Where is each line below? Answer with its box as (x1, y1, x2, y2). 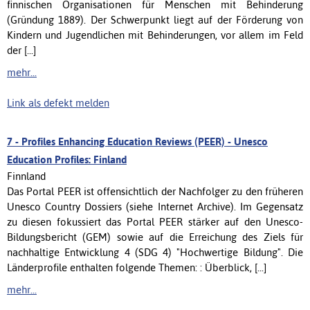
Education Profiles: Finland (7, 153, 127, 165)
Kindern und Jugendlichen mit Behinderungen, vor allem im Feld (7, 28, 303, 41)
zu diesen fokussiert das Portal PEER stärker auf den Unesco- (7, 215, 303, 228)
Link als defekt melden (7, 96, 109, 109)
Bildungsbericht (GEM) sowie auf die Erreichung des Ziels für (7, 230, 303, 243)
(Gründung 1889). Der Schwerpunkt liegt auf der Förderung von (7, 13, 303, 26)
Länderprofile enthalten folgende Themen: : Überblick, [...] (7, 261, 266, 273)
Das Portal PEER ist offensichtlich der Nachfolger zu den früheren (7, 185, 303, 197)
